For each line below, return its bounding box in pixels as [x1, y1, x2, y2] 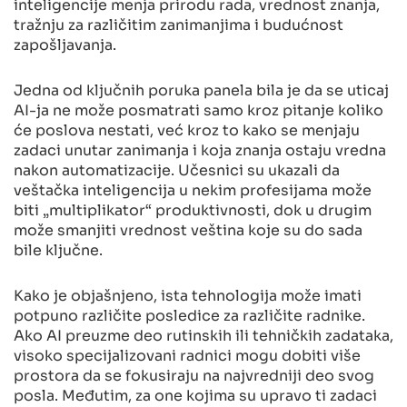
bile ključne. [14, 237, 106, 260]
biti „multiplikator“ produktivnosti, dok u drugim [14, 197, 372, 220]
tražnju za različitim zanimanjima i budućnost [14, 12, 343, 35]
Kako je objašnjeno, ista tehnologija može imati [14, 283, 362, 305]
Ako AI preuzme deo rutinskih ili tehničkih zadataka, [14, 323, 393, 345]
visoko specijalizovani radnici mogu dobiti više [14, 342, 361, 365]
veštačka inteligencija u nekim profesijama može [14, 177, 372, 200]
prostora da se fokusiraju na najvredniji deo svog [14, 362, 374, 385]
